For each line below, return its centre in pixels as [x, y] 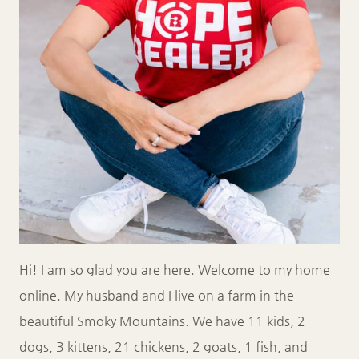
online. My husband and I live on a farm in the [157, 295]
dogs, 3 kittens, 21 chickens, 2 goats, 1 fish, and [163, 346]
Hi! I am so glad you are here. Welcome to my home [175, 269]
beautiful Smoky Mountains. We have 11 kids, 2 [162, 321]
